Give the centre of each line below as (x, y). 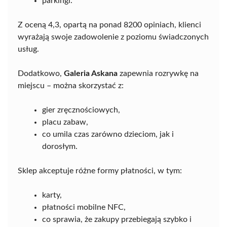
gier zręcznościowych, (81, 110)
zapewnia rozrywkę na (158, 73)
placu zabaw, (65, 122)
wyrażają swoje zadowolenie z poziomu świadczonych (113, 37)
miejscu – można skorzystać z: (71, 86)
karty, (52, 195)
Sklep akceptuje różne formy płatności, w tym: (100, 171)
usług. (28, 49)
